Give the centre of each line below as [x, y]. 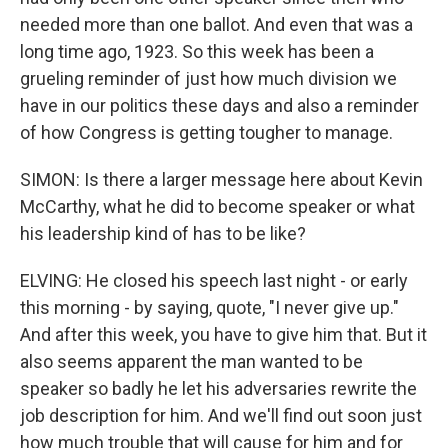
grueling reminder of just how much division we [208, 78]
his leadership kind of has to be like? [163, 233]
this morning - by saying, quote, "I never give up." [209, 307]
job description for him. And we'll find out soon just [221, 415]
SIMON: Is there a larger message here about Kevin [221, 179]
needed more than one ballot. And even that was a [216, 24]
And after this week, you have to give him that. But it [223, 334]
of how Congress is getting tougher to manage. [206, 132]
